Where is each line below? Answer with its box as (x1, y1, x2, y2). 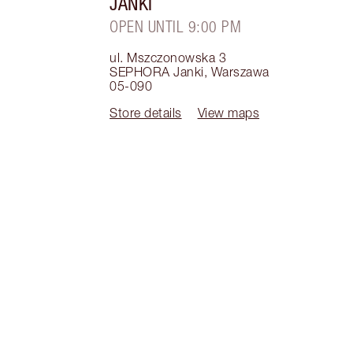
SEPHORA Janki (110, 65, 204, 80)
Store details (110, 106, 182, 121)
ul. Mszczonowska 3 (110, 50, 227, 65)
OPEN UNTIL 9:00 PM (110, 17, 242, 36)
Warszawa (210, 65, 269, 80)
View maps (197, 106, 260, 121)
